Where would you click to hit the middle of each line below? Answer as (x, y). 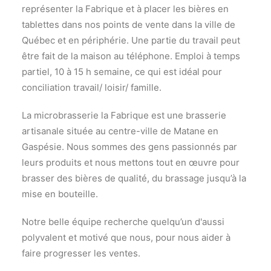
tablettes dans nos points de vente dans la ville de (129, 24)
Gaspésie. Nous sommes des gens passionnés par (129, 147)
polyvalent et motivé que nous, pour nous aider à (126, 237)
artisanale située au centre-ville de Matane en (120, 131)
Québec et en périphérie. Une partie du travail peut (131, 40)
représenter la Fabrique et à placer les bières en (125, 9)
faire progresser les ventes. (81, 253)
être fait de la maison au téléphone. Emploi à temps (131, 56)
